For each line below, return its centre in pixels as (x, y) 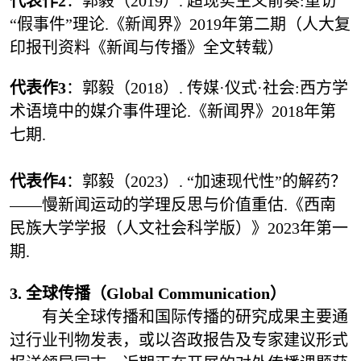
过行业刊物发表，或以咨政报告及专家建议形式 (178, 340)
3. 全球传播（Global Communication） (147, 294)
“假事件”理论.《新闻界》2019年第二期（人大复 (180, 25)
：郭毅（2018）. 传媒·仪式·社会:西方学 (207, 88)
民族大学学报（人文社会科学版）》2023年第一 (178, 228)
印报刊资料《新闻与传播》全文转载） (146, 48)
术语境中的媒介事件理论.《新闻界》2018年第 (172, 112)
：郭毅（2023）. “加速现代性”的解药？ (206, 182)
